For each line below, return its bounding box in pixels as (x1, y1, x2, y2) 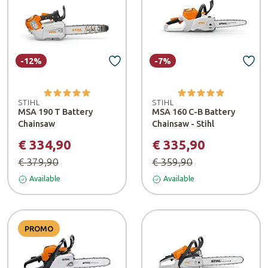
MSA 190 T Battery (18, 106, 93, 117)
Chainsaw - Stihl (152, 118, 214, 129)
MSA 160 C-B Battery (152, 106, 235, 117)
